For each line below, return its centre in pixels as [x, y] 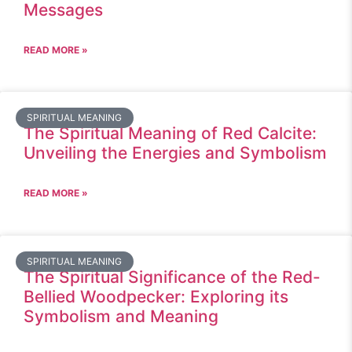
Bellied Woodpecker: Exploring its [156, 297]
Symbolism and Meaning [121, 316]
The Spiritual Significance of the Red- [172, 277]
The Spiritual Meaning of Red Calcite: [170, 133]
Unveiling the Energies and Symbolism [175, 153]
